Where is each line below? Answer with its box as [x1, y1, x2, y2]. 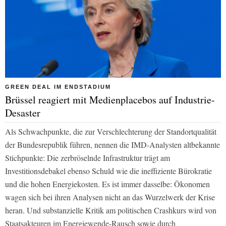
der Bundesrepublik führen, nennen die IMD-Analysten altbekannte [5, 139, 220, 150]
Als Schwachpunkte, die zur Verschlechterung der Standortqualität [5, 126, 216, 137]
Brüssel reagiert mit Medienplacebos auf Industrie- [5, 92, 215, 106]
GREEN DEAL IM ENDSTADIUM [5, 83, 111, 90]
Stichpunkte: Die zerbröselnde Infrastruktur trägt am [5, 152, 170, 163]
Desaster [5, 105, 40, 120]
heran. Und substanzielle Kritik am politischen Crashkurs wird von [5, 204, 216, 215]
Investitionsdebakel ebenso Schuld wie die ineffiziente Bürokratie [5, 165, 212, 176]
